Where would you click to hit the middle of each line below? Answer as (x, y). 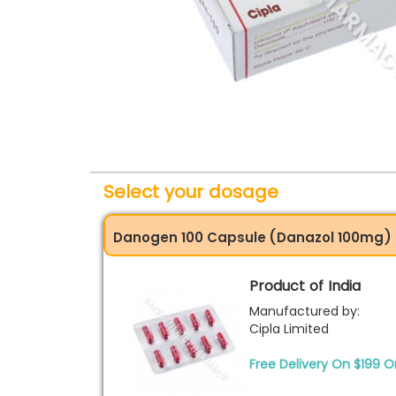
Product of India (305, 286)
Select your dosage (191, 192)
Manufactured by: (305, 311)
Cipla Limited (289, 329)
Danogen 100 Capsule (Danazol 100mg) (252, 237)
